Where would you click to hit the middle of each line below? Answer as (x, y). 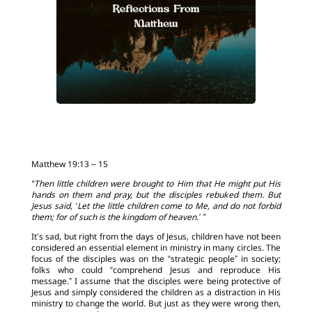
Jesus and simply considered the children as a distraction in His (156, 293)
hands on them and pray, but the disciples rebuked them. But (156, 196)
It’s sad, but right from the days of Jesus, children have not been (156, 237)
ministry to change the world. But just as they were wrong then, (156, 304)
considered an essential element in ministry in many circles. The (156, 249)
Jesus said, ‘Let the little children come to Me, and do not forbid (156, 207)
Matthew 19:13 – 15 (69, 165)
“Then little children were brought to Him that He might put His (156, 185)
